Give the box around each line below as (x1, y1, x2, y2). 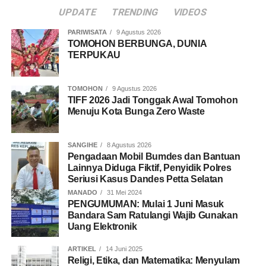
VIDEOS (172, 6, 209, 18)
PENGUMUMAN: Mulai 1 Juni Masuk (67, 198, 224, 209)
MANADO (67, 188, 97, 196)
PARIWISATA (67, 28, 107, 36)
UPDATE (57, 6, 98, 18)
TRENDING (110, 6, 160, 18)
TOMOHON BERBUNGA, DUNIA (67, 38, 207, 49)
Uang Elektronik (67, 221, 137, 232)
